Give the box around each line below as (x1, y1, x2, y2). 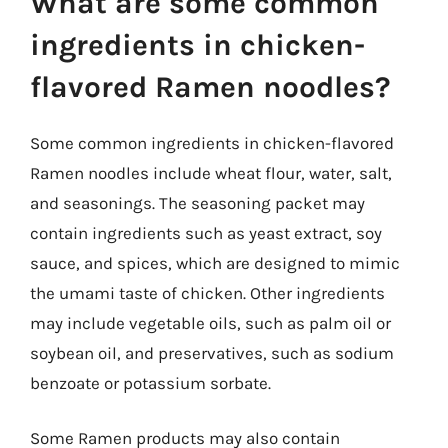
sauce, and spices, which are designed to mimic (30, 252, 400, 273)
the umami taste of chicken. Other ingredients (30, 282, 385, 303)
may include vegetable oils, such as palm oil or (30, 312, 391, 333)
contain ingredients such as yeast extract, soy (30, 222, 382, 243)
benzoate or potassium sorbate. (30, 372, 271, 393)
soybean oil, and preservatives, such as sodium (30, 342, 394, 363)
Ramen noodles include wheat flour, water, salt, (30, 162, 392, 183)
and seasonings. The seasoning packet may (30, 192, 365, 213)
